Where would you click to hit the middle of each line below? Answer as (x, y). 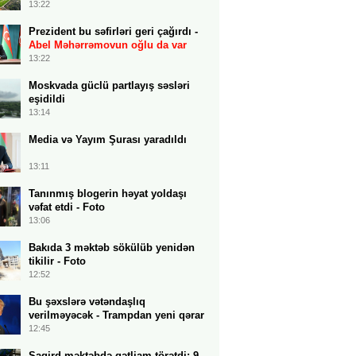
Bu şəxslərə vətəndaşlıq (87, 302)
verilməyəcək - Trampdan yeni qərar (116, 315)
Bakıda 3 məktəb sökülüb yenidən (112, 248)
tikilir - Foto (57, 261)
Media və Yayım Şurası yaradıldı (108, 139)
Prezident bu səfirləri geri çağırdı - (113, 31)
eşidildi (47, 99)
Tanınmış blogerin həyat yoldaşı (108, 193)
